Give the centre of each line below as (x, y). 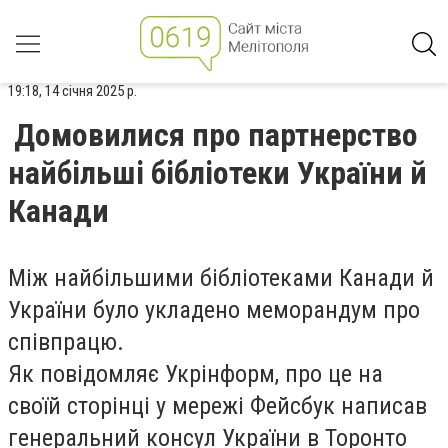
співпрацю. (66, 342)
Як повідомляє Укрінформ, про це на (195, 374)
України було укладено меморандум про (214, 310)
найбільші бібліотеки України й (217, 173)
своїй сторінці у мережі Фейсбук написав (217, 406)
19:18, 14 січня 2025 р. (72, 91)
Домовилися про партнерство (216, 135)
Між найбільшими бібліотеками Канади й (221, 278)
